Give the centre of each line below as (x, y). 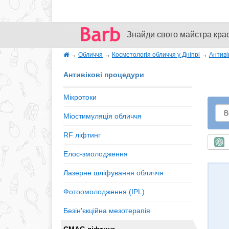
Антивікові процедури (104, 75)
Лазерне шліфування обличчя (113, 173)
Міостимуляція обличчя (102, 116)
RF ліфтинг (82, 135)
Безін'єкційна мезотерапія (107, 211)
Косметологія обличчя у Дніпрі (156, 55)
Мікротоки (80, 97)
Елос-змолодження (96, 154)
